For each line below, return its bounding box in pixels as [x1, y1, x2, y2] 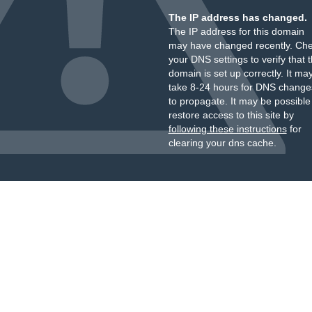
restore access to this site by [168, 109, 294, 120]
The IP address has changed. [168, 12, 307, 23]
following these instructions [168, 123, 287, 134]
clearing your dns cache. [168, 137, 276, 148]
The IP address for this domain [168, 26, 304, 37]
